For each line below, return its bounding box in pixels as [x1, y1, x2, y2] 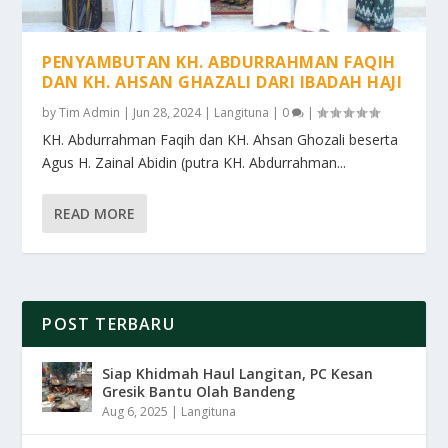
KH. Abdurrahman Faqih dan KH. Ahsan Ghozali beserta [42, 129, 399, 149]
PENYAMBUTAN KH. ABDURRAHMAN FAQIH [42, 50, 396, 73]
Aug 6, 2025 [102, 402, 169, 420]
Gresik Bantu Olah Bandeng [102, 381, 296, 401]
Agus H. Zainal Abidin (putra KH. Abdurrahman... [42, 152, 347, 172]
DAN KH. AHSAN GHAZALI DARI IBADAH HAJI [42, 70, 403, 93]
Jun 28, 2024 [133, 103, 202, 121]
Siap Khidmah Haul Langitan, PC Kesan [102, 363, 374, 383]
